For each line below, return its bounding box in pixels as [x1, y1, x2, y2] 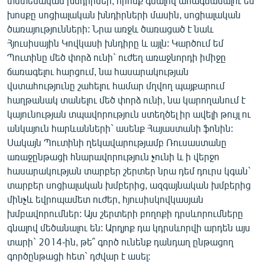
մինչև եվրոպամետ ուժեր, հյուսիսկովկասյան [7, 193, 203, 205]
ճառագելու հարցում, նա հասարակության [7, 65, 189, 77]
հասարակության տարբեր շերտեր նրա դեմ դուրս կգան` [7, 164, 251, 176]
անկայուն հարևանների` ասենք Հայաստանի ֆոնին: [7, 122, 233, 134]
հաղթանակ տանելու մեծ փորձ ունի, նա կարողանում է [7, 93, 245, 105]
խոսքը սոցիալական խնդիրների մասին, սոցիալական [7, 8, 241, 20]
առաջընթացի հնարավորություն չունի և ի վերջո [7, 150, 219, 162]
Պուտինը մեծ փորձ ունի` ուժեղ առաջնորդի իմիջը [7, 51, 226, 63]
